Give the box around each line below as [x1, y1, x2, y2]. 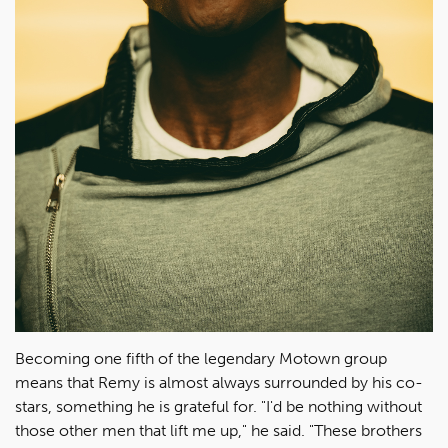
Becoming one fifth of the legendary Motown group [15, 349, 387, 369]
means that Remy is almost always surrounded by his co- [15, 373, 423, 393]
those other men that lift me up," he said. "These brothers [15, 421, 422, 441]
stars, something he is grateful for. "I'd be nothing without [15, 397, 422, 417]
